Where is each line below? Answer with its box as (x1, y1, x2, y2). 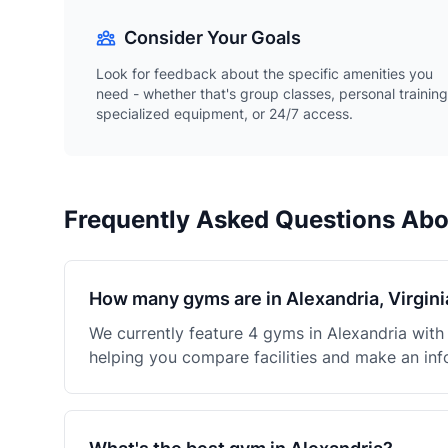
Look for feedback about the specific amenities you (96, 65, 433, 82)
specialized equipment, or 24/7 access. (96, 105, 353, 122)
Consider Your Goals (124, 27, 301, 48)
